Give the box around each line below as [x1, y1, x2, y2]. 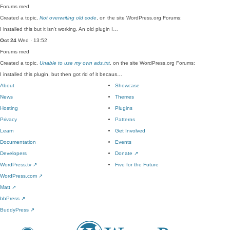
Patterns [115, 117, 135, 122]
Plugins [115, 105, 132, 111]
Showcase [115, 83, 140, 88]
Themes [115, 94, 134, 100]
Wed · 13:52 [16, 37, 47, 43]
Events [115, 139, 131, 145]
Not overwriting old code [40, 15, 97, 21]
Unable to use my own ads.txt [40, 60, 110, 66]
